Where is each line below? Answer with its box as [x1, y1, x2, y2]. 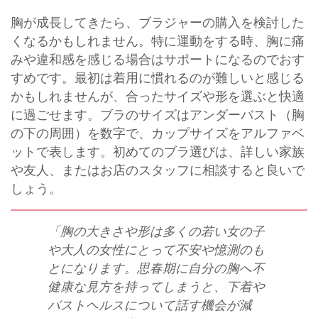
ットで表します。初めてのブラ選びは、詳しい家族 [11, 144, 305, 159]
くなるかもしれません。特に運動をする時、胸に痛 [11, 33, 305, 48]
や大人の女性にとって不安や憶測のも [48, 242, 265, 257]
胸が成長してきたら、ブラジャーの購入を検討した [11, 15, 305, 30]
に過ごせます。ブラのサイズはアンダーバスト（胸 [11, 107, 305, 122]
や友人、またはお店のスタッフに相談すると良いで [11, 163, 305, 177]
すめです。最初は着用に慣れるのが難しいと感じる [11, 70, 305, 85]
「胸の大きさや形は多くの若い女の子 [48, 224, 265, 238]
